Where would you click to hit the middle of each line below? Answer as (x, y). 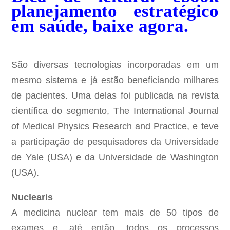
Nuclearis (32, 197)
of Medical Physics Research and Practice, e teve (115, 127)
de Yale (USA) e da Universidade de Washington (115, 157)
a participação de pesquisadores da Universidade (115, 142)
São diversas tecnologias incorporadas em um (115, 65)
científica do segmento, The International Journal (115, 111)
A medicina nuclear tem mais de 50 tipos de (115, 213)
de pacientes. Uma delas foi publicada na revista (115, 96)
